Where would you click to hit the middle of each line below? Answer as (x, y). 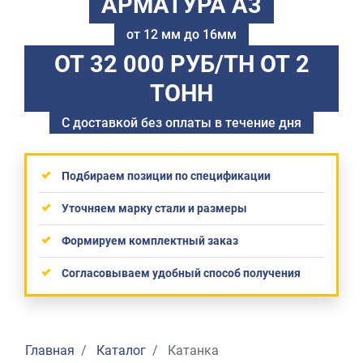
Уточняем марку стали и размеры (154, 208)
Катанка (192, 350)
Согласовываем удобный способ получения (181, 273)
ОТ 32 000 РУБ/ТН (157, 64)
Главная (50, 350)
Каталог (121, 350)
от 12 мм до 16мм (181, 34)
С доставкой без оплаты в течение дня (181, 123)
